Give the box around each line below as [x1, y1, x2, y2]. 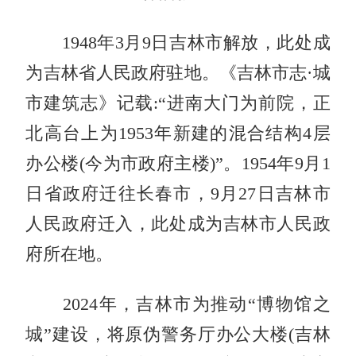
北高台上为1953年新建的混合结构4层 [25, 123, 331, 143]
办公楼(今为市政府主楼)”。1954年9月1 [25, 153, 331, 173]
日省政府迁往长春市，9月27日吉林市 [25, 184, 331, 203]
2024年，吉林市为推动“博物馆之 [25, 294, 331, 314]
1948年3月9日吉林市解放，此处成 [25, 33, 331, 52]
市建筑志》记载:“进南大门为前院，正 [25, 93, 331, 113]
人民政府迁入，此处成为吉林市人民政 [25, 214, 331, 234]
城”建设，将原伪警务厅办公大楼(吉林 [25, 324, 331, 344]
